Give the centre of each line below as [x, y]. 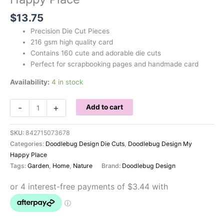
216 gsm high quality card [72, 42]
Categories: [28, 144]
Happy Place [28, 155]
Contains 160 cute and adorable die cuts [96, 53]
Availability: [30, 82]
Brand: [112, 166]
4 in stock [67, 82]
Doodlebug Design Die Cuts [85, 144]
